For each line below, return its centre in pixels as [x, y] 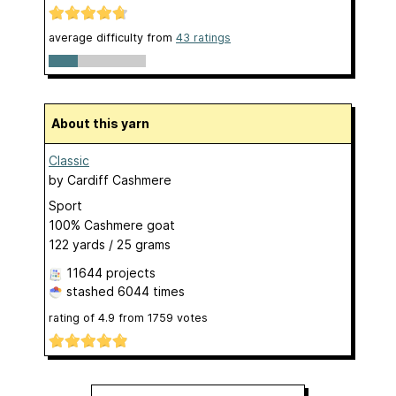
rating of [73, 317]
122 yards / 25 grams [110, 244]
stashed [90, 291]
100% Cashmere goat [112, 225]
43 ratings [203, 37]
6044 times [151, 291]
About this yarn [105, 123]
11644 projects [111, 272]
